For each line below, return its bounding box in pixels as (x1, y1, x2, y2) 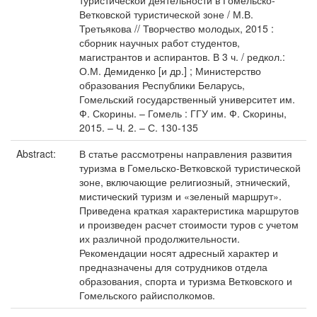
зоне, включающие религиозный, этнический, (79, 175, 290, 189)
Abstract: (16, 146, 59, 161)
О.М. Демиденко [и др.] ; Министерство (79, 64, 261, 78)
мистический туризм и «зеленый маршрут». (79, 189, 282, 203)
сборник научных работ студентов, (79, 35, 240, 50)
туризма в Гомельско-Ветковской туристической (79, 161, 301, 175)
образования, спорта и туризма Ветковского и (79, 274, 292, 288)
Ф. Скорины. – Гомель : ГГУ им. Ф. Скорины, (79, 106, 287, 120)
